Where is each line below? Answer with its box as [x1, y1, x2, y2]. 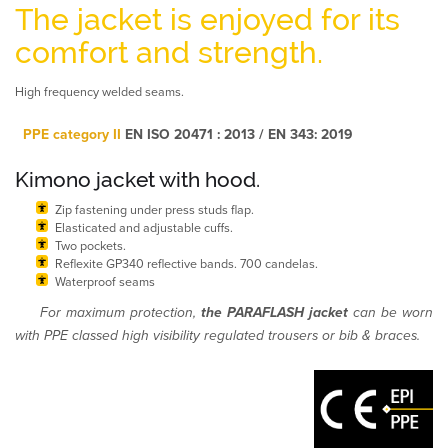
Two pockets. [55, 238, 126, 255]
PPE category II [23, 126, 121, 144]
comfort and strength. [15, 35, 323, 71]
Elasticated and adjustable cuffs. [55, 220, 233, 237]
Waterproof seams [55, 274, 155, 291]
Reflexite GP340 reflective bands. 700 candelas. [55, 256, 318, 273]
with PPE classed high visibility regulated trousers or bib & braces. [15, 327, 420, 345]
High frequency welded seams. [15, 84, 184, 101]
